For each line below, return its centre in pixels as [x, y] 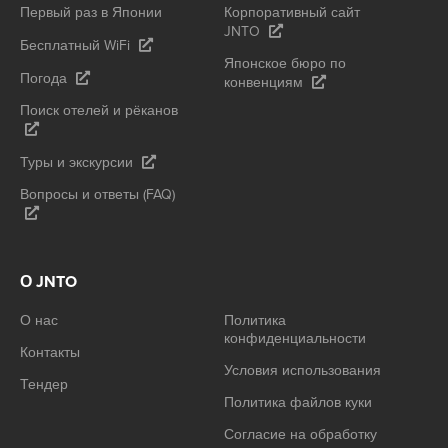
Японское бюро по [285, 64]
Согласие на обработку [300, 435]
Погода [43, 79]
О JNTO [48, 282]
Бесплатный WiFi [75, 46]
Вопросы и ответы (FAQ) [97, 195]
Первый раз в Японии [91, 13]
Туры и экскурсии [76, 163]
